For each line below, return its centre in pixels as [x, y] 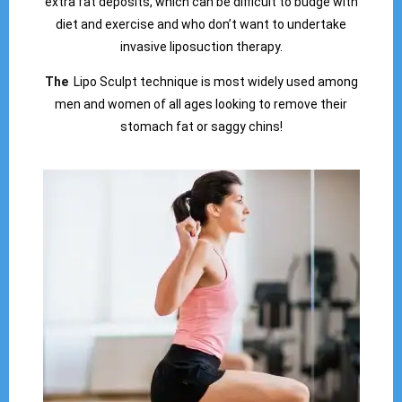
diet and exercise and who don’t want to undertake [201, 24]
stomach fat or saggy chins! [201, 127]
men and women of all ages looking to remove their [201, 105]
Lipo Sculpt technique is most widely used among [214, 82]
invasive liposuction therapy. [201, 46]
